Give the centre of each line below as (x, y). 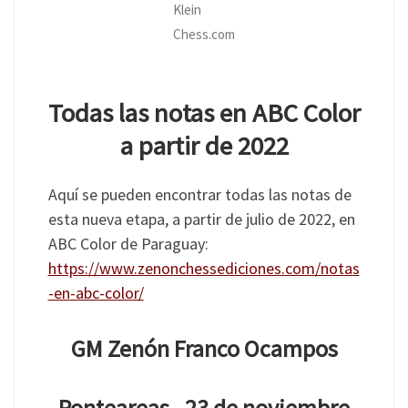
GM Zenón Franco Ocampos (204, 349)
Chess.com (204, 34)
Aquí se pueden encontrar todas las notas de (199, 195)
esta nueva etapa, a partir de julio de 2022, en (201, 219)
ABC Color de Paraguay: (128, 244)
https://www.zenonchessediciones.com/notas (204, 269)
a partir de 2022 (204, 145)
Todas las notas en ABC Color (204, 112)
